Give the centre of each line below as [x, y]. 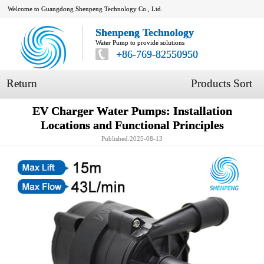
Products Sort [221, 84]
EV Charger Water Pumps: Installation [132, 111]
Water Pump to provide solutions [140, 43]
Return [22, 84]
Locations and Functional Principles [132, 125]
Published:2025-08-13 [132, 138]
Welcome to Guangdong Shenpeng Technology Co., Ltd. [85, 9]
